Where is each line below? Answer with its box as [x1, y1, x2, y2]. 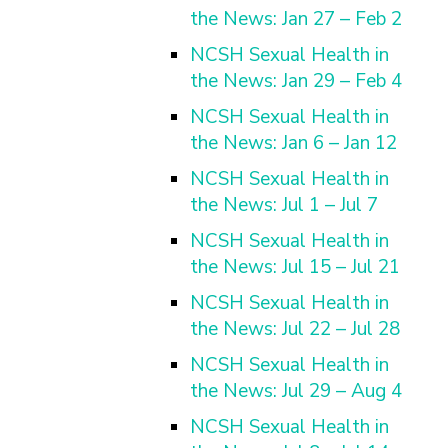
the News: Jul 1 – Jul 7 [190, 192, 378, 218]
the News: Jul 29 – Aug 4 [190, 378, 402, 404]
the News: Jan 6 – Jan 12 [190, 130, 397, 156]
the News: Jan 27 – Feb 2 [190, 6, 402, 32]
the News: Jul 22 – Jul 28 [190, 316, 400, 342]
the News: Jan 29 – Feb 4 [190, 68, 402, 94]
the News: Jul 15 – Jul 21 [190, 254, 400, 280]
